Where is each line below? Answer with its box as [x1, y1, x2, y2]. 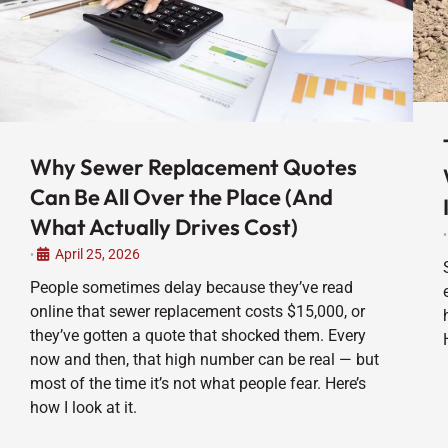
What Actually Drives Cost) [30, 212, 298, 241]
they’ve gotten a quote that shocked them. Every [30, 325, 366, 345]
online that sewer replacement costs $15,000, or [30, 301, 365, 321]
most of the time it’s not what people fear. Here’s [30, 373, 366, 393]
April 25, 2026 [55, 245, 140, 262]
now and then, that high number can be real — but [30, 349, 379, 369]
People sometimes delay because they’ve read [30, 277, 353, 297]
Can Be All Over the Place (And [30, 182, 333, 211]
